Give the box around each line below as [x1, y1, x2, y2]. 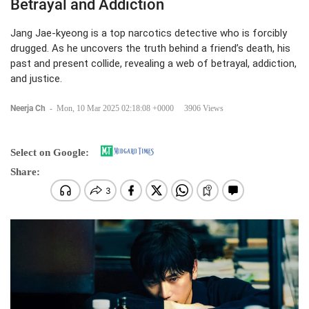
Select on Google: [10, 147, 89, 158]
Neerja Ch [10, 103, 48, 113]
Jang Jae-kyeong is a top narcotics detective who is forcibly [10, 27, 287, 39]
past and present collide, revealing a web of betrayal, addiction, [10, 57, 297, 70]
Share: [10, 166, 40, 177]
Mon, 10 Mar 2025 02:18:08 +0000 [57, 103, 174, 113]
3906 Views [184, 103, 223, 113]
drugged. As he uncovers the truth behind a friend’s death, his [10, 42, 290, 54]
